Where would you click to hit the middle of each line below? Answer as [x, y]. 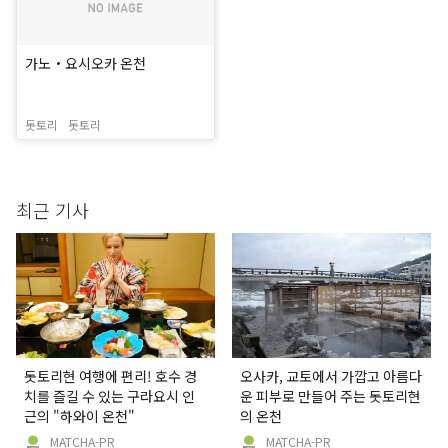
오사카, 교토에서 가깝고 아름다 [331, 375]
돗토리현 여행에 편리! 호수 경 [110, 375]
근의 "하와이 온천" [79, 415]
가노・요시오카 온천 [85, 63]
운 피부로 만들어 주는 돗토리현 [331, 395]
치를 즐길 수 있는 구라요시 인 [109, 395]
